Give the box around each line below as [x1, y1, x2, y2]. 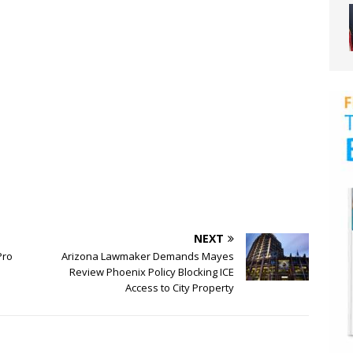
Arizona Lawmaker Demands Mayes [61, 249, 234, 264]
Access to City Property [124, 281, 234, 295]
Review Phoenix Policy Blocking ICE [69, 265, 234, 280]
